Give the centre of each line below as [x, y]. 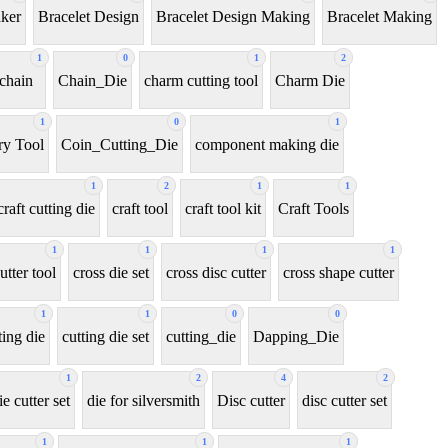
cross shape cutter [338, 272]
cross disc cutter [216, 272]
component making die [267, 144]
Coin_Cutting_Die [119, 144]
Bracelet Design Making [233, 16]
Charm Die [310, 80]
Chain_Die [92, 80]
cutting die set [105, 336]
